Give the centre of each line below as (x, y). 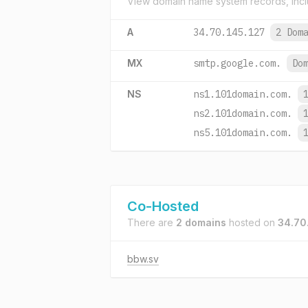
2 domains (201, 222)
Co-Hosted (163, 206)
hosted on (252, 222)
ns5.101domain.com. (243, 133)
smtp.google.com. (237, 63)
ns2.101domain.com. (243, 113)
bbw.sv (143, 259)
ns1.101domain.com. (243, 94)
